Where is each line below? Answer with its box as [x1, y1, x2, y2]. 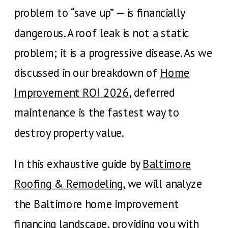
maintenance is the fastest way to [14, 105, 180, 120]
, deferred [129, 85, 175, 100]
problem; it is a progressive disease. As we [14, 45, 213, 60]
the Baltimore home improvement [14, 196, 179, 211]
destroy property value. [14, 125, 124, 140]
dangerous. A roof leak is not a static [14, 25, 189, 40]
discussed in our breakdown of [14, 65, 161, 80]
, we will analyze [122, 177, 203, 191]
